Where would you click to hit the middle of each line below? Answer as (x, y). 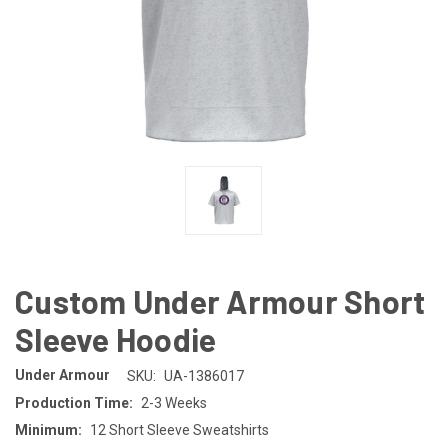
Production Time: (74, 402)
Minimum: (48, 429)
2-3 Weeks (173, 402)
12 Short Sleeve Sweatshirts (179, 429)
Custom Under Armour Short (220, 300)
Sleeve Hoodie (116, 338)
